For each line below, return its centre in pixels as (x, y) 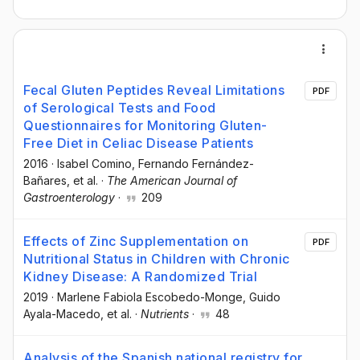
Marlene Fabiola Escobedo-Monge (150, 297)
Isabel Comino (94, 164)
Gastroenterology (69, 197)
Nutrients (165, 314)
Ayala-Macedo (62, 314)
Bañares (45, 180)
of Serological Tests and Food (120, 108)
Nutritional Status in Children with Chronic (157, 259)
